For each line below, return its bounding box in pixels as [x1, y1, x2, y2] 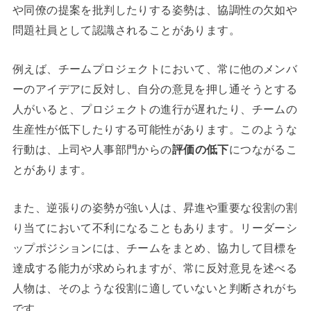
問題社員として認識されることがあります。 [12, 24, 241, 37]
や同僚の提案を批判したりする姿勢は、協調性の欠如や [12, 3, 298, 17]
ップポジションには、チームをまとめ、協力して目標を [12, 241, 298, 254]
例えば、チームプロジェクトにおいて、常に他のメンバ [12, 62, 298, 75]
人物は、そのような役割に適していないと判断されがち [12, 281, 298, 294]
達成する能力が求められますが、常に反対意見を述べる [12, 261, 298, 274]
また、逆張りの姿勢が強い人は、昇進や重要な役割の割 [12, 201, 298, 214]
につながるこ [228, 142, 298, 155]
